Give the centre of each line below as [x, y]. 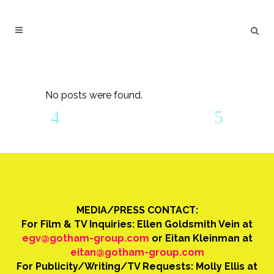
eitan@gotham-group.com [137, 252]
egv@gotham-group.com [85, 238]
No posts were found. [94, 95]
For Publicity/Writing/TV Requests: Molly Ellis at [137, 266]
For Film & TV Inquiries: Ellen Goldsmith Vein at [137, 224]
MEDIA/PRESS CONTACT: [137, 210]
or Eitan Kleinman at [201, 238]
